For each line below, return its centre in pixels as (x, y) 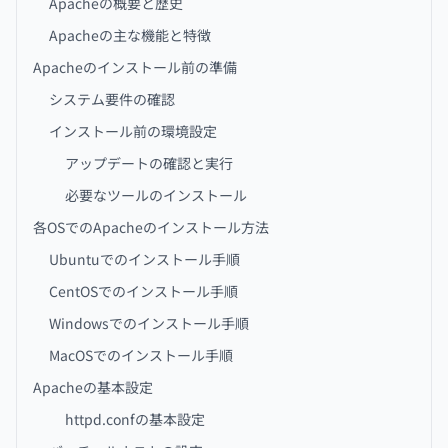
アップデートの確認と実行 (149, 163)
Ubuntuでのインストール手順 (144, 259)
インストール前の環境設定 (133, 131)
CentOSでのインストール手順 (143, 291)
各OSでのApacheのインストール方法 (151, 227)
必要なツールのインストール (156, 195)
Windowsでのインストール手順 (149, 323)
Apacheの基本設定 (93, 387)
